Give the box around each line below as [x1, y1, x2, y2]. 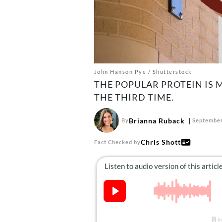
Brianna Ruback [128, 116, 185, 125]
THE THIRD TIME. [94, 92, 174, 103]
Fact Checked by [94, 138, 141, 145]
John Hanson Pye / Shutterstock [94, 68, 192, 75]
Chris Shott [140, 138, 181, 146]
